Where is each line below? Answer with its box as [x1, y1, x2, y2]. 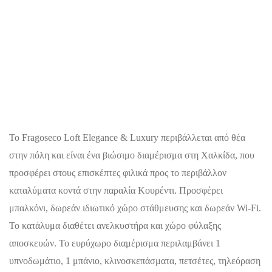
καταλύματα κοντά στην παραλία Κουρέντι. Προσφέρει [9, 185, 223, 195]
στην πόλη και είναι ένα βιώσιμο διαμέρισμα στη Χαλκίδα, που [9, 150, 254, 160]
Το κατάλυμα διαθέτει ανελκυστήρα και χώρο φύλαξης [9, 220, 221, 231]
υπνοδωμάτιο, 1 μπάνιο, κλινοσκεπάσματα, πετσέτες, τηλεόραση [9, 256, 260, 266]
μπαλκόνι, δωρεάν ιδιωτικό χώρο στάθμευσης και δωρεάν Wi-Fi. [9, 203, 261, 213]
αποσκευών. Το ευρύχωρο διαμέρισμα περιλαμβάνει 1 [9, 238, 220, 248]
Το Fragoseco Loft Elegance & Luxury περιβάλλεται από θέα [9, 132, 245, 143]
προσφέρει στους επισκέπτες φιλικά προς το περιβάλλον [9, 168, 226, 178]
